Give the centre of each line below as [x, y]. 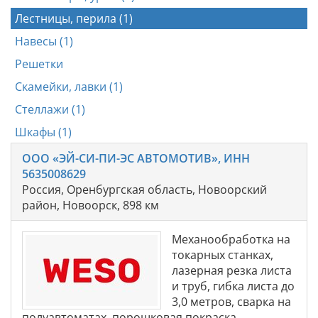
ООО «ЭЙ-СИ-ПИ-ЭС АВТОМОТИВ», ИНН [136, 158]
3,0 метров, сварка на [231, 301]
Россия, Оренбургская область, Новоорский [144, 189]
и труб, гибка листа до [233, 286]
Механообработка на [231, 239]
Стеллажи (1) [50, 109]
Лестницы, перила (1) [74, 18]
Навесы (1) [44, 41]
